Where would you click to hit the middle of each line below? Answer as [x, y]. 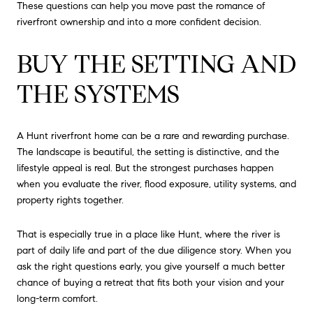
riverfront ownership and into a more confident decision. [139, 22]
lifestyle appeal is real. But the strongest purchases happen [145, 168]
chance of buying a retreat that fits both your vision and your [151, 283]
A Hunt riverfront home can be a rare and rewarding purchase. [153, 136]
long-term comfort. [57, 299]
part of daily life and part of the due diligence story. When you [154, 251]
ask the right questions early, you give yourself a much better [151, 267]
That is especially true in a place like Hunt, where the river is [148, 235]
